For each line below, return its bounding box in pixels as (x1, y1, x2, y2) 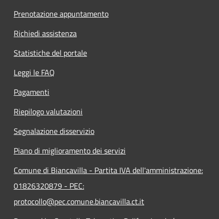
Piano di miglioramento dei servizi (14, 145, 126, 157)
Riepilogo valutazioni (14, 106, 83, 118)
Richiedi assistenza (14, 27, 77, 40)
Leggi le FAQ (14, 66, 55, 79)
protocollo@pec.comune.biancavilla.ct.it (14, 196, 144, 208)
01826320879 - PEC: (14, 180, 84, 192)
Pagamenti (14, 86, 49, 98)
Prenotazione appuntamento (14, 8, 109, 20)
